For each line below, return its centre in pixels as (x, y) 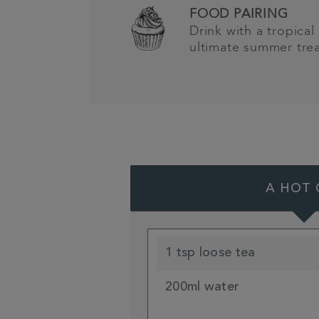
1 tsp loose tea (210, 254)
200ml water (203, 288)
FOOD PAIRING (239, 15)
